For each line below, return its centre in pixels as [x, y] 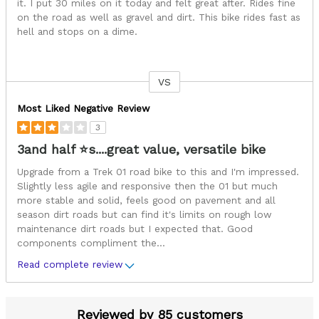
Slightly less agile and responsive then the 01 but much [147, 185]
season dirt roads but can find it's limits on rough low [144, 214]
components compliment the [87, 242]
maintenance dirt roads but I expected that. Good [135, 228]
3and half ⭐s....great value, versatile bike [141, 149]
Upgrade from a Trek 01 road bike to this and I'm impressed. [158, 171]
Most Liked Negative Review [83, 108]
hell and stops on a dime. [77, 31]
